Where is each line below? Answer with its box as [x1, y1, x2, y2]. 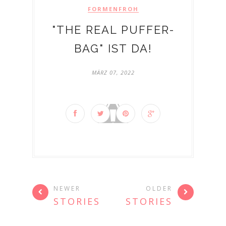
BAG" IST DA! [74, 42, 152, 55]
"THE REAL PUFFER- [51, 23, 175, 37]
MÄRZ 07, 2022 [91, 69, 135, 77]
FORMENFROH [87, 5, 139, 13]
